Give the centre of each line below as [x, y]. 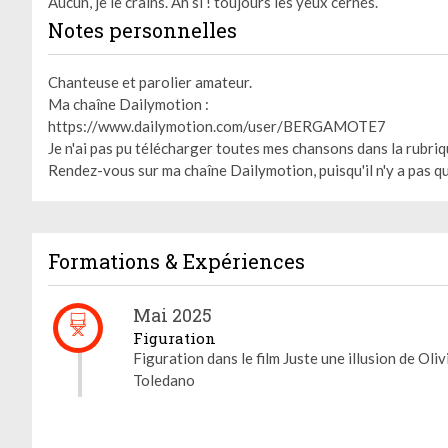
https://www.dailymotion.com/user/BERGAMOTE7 [217, 125]
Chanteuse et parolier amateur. [150, 81]
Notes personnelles [142, 29]
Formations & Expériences [176, 261]
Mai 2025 [172, 315]
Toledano [164, 380]
